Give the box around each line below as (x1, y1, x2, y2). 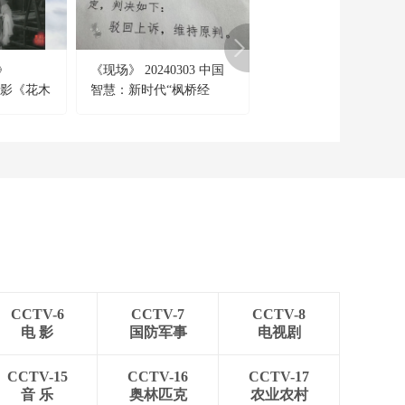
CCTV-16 (127, 369, 188, 384)
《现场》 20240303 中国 (90, 63, 224, 77)
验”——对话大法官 (90, 103, 197, 117)
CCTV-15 (6, 369, 68, 384)
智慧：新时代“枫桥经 (90, 83, 210, 97)
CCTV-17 (249, 369, 309, 384)
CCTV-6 (10, 306, 64, 322)
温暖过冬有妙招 (273, 83, 362, 97)
